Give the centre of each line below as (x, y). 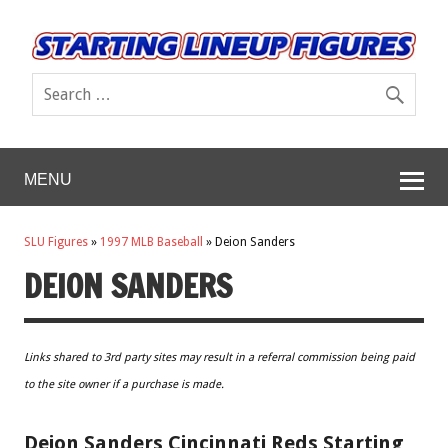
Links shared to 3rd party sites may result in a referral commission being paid (219, 357)
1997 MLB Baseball (151, 242)
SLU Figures (56, 242)
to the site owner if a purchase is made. (124, 384)
